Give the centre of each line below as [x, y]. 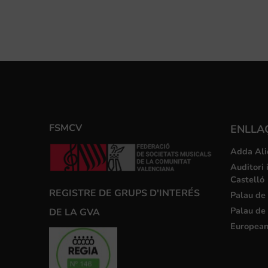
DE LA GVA [75, 213]
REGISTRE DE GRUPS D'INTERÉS [125, 194]
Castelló [247, 179]
